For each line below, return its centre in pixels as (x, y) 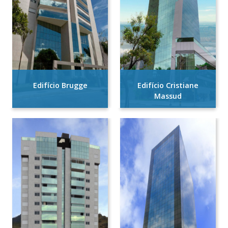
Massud (168, 96)
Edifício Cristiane (168, 85)
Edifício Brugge (60, 85)
